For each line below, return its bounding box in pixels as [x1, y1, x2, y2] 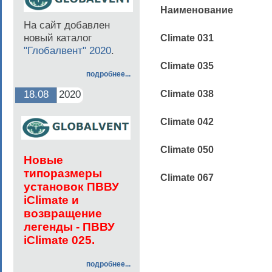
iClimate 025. [24, 234, 95, 246]
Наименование [160, 5, 233, 15]
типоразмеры [24, 167, 102, 180]
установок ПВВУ [24, 180, 119, 193]
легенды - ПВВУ [24, 220, 115, 233]
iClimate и [24, 194, 79, 206]
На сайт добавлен [24, 19, 110, 31]
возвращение [24, 207, 102, 220]
